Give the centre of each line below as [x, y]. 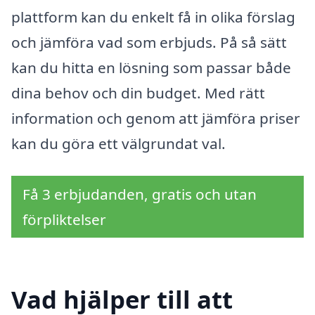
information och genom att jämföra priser [156, 118]
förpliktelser [64, 219]
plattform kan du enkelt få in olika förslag [153, 17]
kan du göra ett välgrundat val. [118, 144]
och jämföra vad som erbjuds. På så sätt [149, 43]
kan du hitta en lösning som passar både [151, 68]
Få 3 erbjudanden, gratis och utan [140, 194]
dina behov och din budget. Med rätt [138, 93]
